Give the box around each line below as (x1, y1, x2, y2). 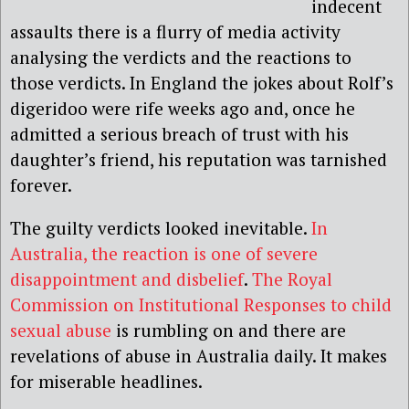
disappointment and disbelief (10, 267, 244, 291)
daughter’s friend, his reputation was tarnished (10, 148, 387, 171)
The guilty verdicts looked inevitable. (10, 216, 311, 240)
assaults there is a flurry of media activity (10, 20, 341, 43)
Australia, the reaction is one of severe (10, 242, 318, 266)
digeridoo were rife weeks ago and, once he (10, 97, 355, 120)
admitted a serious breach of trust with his (10, 122, 349, 145)
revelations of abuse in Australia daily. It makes (10, 344, 387, 368)
